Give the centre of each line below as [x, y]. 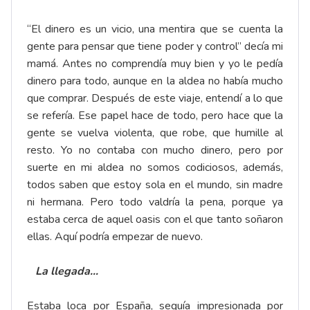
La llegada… [67, 272]
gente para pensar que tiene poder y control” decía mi [155, 47]
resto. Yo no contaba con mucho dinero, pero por [155, 151]
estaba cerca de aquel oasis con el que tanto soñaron [155, 220]
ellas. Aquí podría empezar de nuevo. [115, 237]
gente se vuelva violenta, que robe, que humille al [155, 133]
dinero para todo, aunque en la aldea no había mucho [155, 81]
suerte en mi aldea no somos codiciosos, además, [155, 168]
